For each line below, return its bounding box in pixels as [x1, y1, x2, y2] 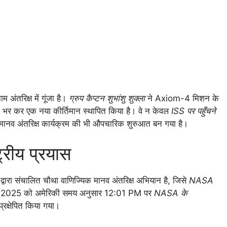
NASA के [154, 188, 187, 199]
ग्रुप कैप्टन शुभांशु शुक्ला [69, 93, 145, 103]
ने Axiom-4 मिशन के [145, 93, 219, 103]
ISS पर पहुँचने [171, 105, 216, 116]
